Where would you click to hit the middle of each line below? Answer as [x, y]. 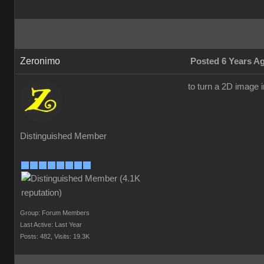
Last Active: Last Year [51, 225]
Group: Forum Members [55, 213]
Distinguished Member [63, 136]
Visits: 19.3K [72, 236]
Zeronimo [40, 61]
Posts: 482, [36, 236]
